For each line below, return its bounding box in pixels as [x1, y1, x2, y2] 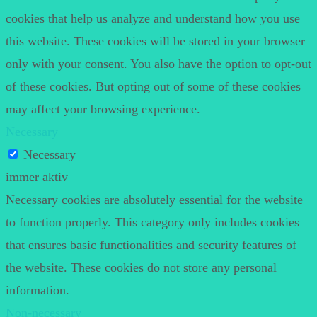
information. [6, 282, 69, 297]
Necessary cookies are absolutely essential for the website [6, 192, 303, 207]
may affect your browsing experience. [6, 101, 200, 116]
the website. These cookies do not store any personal [6, 260, 277, 275]
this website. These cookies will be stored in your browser [6, 33, 305, 48]
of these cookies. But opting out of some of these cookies [6, 79, 301, 93]
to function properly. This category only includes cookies [6, 214, 299, 229]
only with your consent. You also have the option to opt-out [6, 56, 311, 71]
